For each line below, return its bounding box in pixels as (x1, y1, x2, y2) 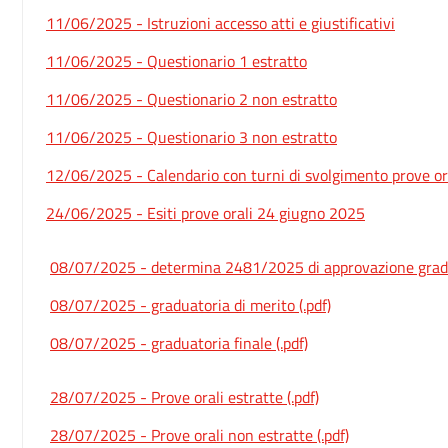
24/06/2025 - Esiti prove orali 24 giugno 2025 (46, 201, 365, 226)
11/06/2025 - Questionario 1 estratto (46, 49, 307, 74)
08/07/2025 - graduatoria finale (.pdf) (50, 331, 308, 356)
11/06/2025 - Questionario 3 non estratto (46, 125, 337, 150)
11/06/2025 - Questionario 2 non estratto (46, 87, 337, 112)
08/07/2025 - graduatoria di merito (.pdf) (50, 293, 331, 318)
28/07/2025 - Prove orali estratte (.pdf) (50, 385, 319, 410)
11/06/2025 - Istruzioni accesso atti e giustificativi (46, 11, 395, 36)
